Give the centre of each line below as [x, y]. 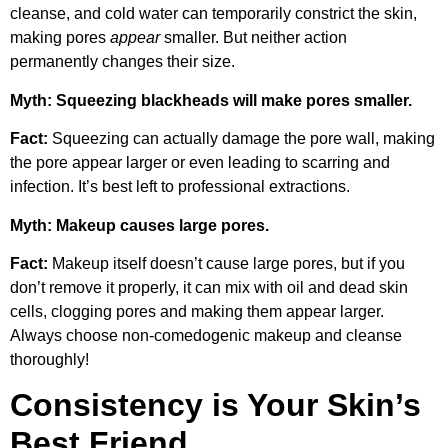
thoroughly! [49, 359]
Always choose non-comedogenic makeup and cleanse [206, 335]
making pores [60, 38]
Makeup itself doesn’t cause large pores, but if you [226, 263]
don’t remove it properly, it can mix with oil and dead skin [209, 287]
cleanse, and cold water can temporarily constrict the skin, [213, 14]
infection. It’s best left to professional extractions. [180, 187]
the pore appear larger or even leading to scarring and [200, 163]
